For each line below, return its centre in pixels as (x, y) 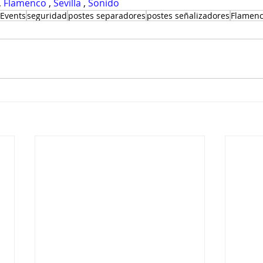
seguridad (47, 15)
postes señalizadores (188, 15)
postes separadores (107, 15)
